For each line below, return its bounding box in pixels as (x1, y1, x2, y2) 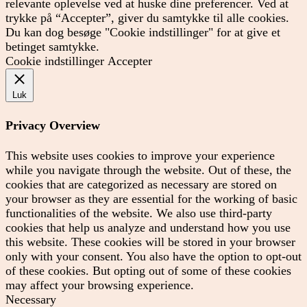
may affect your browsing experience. (5, 278, 194, 293)
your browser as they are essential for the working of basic (5, 192, 297, 206)
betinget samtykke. (5, 40, 99, 54)
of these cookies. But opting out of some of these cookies (5, 264, 291, 278)
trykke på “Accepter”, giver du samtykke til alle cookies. (5, 11, 289, 25)
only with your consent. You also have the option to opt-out (5, 249, 302, 264)
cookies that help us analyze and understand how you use (5, 221, 291, 235)
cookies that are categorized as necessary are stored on (5, 177, 277, 192)
